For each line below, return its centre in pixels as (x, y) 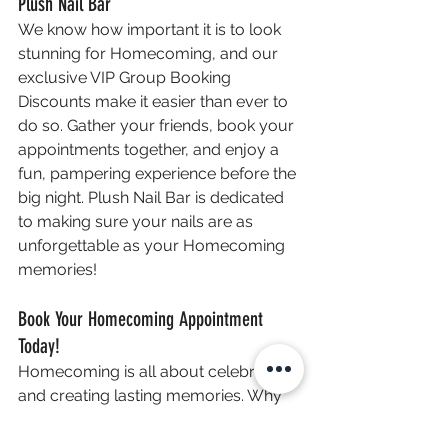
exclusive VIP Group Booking (126, 77)
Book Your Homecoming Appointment (143, 319)
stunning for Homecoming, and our (150, 53)
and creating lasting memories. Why (152, 395)
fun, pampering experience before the (159, 173)
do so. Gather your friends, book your (158, 125)
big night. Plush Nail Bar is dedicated (153, 197)
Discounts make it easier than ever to (155, 101)
